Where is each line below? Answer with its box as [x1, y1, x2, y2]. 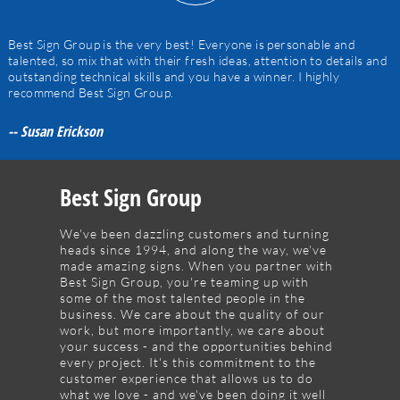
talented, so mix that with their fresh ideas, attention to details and [7, 53, 387, 69]
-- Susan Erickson [7, 121, 103, 141]
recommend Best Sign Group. [7, 85, 174, 101]
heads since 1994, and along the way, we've [60, 241, 328, 257]
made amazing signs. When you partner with [60, 257, 334, 273]
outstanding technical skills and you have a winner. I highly [7, 69, 339, 85]
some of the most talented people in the [60, 289, 306, 305]
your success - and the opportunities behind [60, 337, 334, 354]
